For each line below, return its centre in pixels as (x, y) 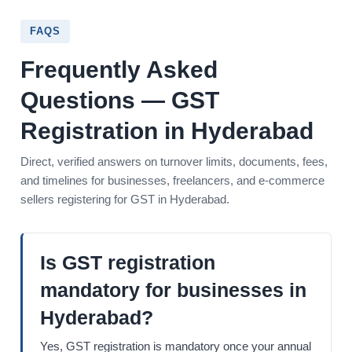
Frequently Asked (119, 70)
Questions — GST (120, 101)
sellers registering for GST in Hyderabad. (125, 200)
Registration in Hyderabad (167, 131)
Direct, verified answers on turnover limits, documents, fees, (174, 162)
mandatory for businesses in (173, 290)
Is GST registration (128, 263)
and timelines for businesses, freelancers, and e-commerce (172, 181)
